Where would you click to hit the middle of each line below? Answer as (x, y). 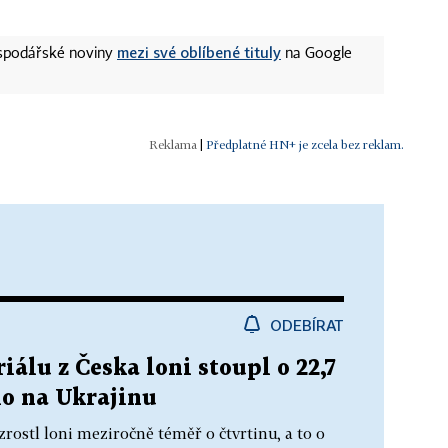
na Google (316, 53)
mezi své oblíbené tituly (199, 51)
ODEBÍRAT (307, 324)
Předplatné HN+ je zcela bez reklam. (305, 144)
